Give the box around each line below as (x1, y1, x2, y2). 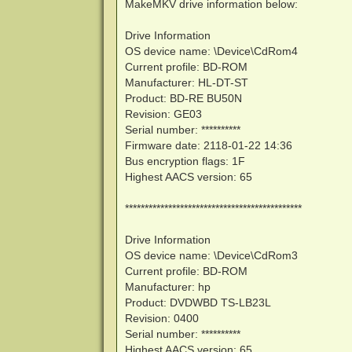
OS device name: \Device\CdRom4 (124, 45, 298, 58)
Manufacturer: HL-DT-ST (124, 76, 248, 90)
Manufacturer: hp (124, 280, 211, 294)
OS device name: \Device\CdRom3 (124, 249, 298, 262)
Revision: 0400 (124, 312, 199, 325)
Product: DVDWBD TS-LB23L (124, 296, 271, 310)
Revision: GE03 (124, 108, 202, 121)
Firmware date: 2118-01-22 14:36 (124, 139, 292, 152)
